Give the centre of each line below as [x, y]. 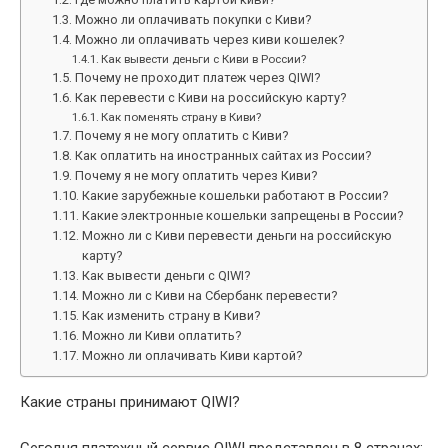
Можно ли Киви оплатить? [161, 335]
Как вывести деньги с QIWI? [166, 275]
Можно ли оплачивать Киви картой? [192, 355]
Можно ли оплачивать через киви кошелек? [209, 39]
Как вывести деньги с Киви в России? [203, 59]
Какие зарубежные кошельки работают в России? [235, 195]
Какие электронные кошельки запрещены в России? [242, 215]
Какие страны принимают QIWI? [130, 402]
